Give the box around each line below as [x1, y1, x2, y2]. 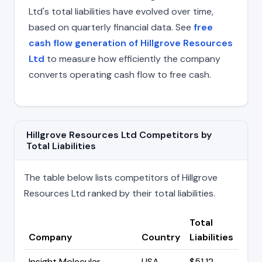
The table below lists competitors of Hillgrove [24, 171, 218, 184]
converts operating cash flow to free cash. [29, 68, 211, 81]
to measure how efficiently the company [44, 52, 220, 65]
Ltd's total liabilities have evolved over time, [29, 5, 213, 18]
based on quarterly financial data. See [29, 20, 194, 33]
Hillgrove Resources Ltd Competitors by [26, 128, 212, 141]
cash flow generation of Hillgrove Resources [29, 36, 233, 49]
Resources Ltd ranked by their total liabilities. [24, 187, 215, 199]
